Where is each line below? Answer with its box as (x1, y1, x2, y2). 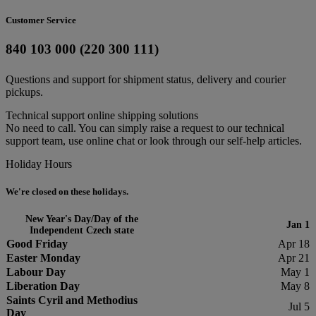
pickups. (6, 85, 43, 98)
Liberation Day (6, 279, 80, 292)
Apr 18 (278, 237, 310, 250)
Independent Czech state (30, 224, 134, 236)
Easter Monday (6, 251, 80, 264)
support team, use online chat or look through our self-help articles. (6, 134, 302, 147)
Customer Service (6, 15, 76, 26)
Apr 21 (278, 251, 310, 264)
